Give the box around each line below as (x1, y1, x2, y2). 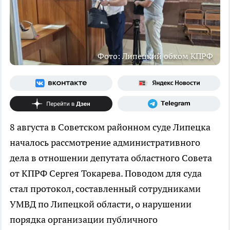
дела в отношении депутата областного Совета (10, 151, 212, 164)
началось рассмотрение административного (10, 136, 200, 148)
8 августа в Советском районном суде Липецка (10, 121, 210, 133)
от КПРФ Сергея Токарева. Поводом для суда (10, 167, 202, 179)
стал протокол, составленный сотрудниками (10, 182, 201, 195)
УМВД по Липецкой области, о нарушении (10, 198, 191, 210)
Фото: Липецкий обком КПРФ (98, 50, 213, 61)
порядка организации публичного (10, 213, 158, 225)
